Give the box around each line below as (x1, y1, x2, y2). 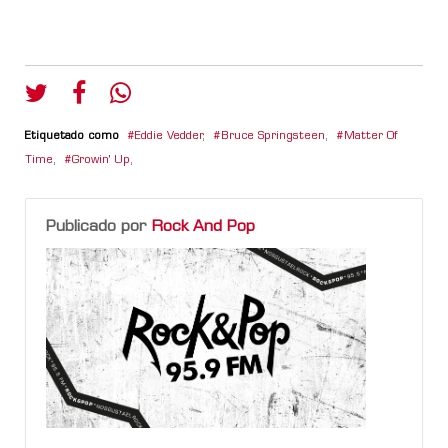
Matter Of (344, 130, 397, 142)
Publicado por (46, 218, 152, 235)
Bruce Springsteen (221, 130, 325, 142)
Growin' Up (72, 154, 130, 166)
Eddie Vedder (135, 130, 202, 142)
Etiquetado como (25, 130, 119, 142)
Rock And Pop (152, 218, 255, 235)
